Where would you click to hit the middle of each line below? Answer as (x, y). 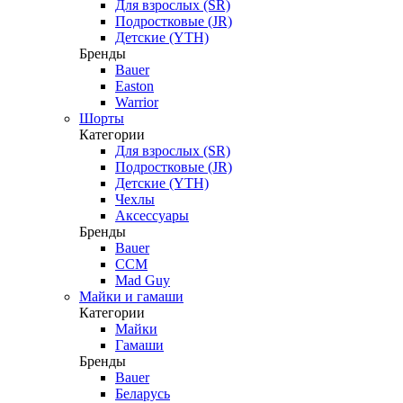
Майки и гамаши (131, 296)
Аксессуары (152, 215)
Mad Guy (143, 280)
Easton (134, 86)
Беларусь (143, 394)
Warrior (137, 102)
